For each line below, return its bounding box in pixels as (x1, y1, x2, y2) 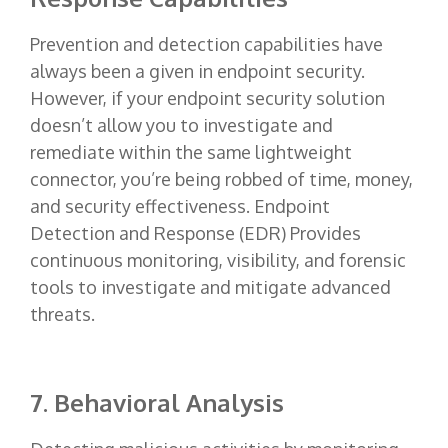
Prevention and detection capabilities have (30, 32, 383, 55)
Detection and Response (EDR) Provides (30, 221, 361, 244)
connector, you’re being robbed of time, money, (30, 167, 413, 190)
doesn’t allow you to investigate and (30, 113, 333, 136)
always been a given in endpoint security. (30, 59, 365, 82)
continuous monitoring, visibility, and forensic (30, 248, 406, 271)
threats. (30, 302, 95, 325)
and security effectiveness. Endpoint (30, 194, 330, 217)
